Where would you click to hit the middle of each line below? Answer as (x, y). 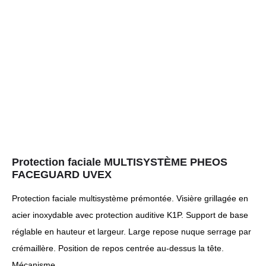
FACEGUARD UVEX (62, 175)
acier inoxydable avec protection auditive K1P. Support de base (130, 215)
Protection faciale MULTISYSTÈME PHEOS (120, 162)
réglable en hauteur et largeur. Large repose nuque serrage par (132, 232)
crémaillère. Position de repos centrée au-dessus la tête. (118, 248)
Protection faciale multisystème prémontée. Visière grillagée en (130, 198)
